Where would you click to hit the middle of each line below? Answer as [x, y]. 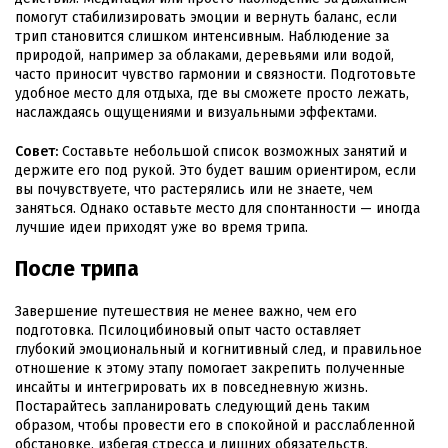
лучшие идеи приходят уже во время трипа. [161, 228]
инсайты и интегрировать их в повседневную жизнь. [191, 388]
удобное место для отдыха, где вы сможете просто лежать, [212, 94]
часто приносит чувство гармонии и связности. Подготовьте [215, 75]
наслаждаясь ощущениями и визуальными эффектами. [196, 113]
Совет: [36, 152]
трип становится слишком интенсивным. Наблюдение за [202, 37]
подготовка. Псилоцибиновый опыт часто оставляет [188, 331]
